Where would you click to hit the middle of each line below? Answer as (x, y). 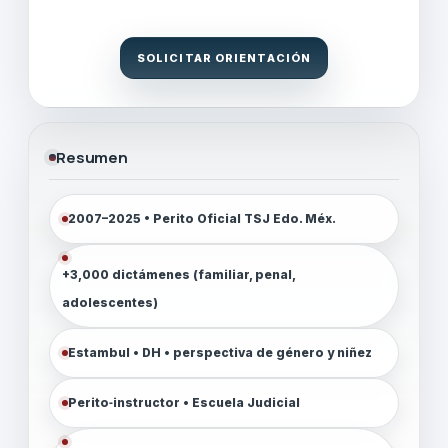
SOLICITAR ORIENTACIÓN (224, 57)
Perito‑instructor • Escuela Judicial (184, 402)
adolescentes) (110, 302)
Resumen (92, 157)
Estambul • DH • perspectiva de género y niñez (220, 352)
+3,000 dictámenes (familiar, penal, (179, 274)
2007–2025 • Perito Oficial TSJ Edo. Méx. (202, 218)
